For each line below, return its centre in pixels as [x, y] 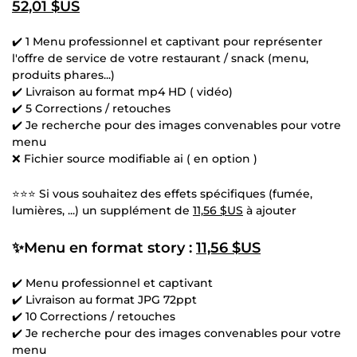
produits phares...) [63, 75]
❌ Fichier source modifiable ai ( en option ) [135, 158]
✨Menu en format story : [104, 247]
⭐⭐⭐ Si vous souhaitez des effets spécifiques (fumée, [162, 193]
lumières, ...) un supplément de [102, 210]
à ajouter [270, 210]
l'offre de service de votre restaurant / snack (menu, [160, 58]
